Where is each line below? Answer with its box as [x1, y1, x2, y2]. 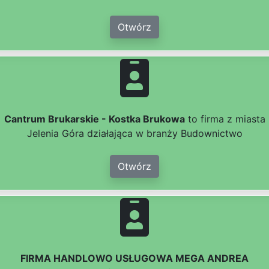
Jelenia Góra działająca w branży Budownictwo [26, 127, 243, 140]
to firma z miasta [184, 113, 265, 125]
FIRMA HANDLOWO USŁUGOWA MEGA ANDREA [20, 252, 249, 265]
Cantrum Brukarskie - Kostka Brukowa [4, 113, 185, 125]
